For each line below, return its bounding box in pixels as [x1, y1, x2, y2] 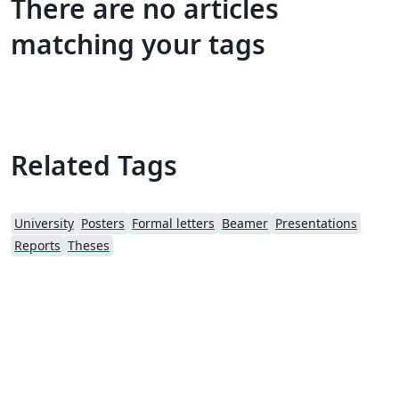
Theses [68, 236, 110, 254]
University [14, 214, 74, 232]
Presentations [275, 214, 357, 232]
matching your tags [11, 25, 265, 62]
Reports [14, 236, 61, 254]
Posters [81, 214, 125, 232]
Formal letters [132, 214, 215, 232]
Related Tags [11, 146, 177, 183]
